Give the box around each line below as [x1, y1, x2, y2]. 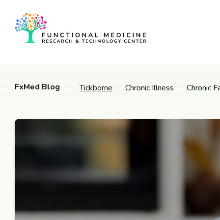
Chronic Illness [125, 82, 174, 93]
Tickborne [80, 82, 112, 93]
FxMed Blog [15, 81, 60, 92]
